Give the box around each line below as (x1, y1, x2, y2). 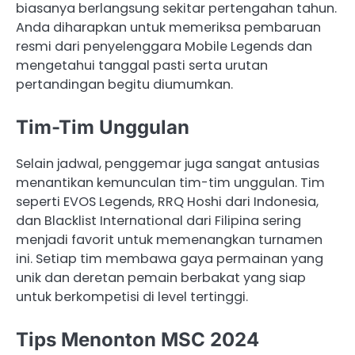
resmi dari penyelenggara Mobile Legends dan (16, 36, 312, 55)
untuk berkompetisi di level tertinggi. (16, 288, 248, 307)
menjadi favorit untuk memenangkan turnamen (16, 231, 323, 250)
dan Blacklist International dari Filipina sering (16, 212, 301, 231)
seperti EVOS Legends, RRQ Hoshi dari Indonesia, (16, 193, 319, 212)
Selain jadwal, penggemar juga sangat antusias (16, 155, 319, 174)
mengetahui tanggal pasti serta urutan (16, 55, 268, 74)
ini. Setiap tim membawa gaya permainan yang (16, 250, 323, 269)
